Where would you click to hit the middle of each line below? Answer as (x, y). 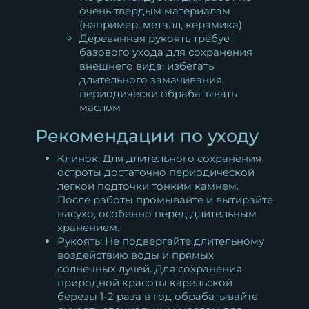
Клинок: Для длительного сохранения (159, 158)
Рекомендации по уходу (147, 136)
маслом (100, 107)
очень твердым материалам (155, 10)
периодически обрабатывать (158, 93)
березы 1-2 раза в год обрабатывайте (158, 296)
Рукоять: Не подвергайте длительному (161, 241)
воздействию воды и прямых (136, 255)
